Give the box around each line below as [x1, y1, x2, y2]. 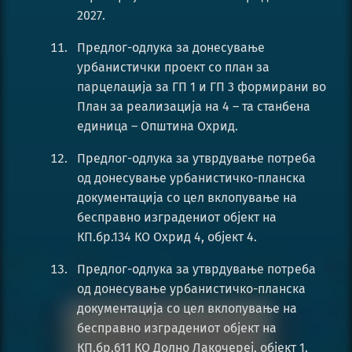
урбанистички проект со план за [77, 60, 269, 75]
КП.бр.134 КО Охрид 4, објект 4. [77, 229, 257, 245]
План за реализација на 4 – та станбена [77, 99, 310, 115]
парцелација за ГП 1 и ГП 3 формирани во [77, 79, 326, 95]
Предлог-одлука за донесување [77, 40, 265, 56]
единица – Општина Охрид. [77, 119, 238, 134]
